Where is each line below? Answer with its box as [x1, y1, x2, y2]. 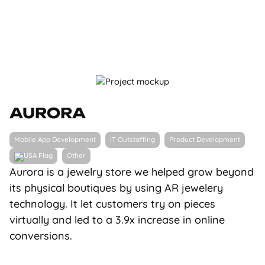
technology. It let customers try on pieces [9, 197, 215, 211]
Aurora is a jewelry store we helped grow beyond [9, 165, 254, 179]
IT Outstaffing [110, 135, 155, 144]
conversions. [9, 229, 72, 243]
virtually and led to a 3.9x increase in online [9, 213, 225, 227]
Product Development [169, 135, 240, 144]
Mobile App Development [14, 135, 96, 144]
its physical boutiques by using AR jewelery [9, 181, 223, 195]
